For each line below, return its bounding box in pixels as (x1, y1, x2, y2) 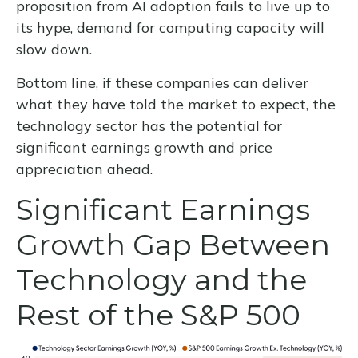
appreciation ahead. (16, 160, 153, 179)
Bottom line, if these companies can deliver (16, 74, 308, 93)
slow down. (16, 40, 92, 59)
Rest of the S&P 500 (15, 297, 300, 333)
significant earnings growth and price (16, 138, 272, 157)
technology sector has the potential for (16, 117, 282, 136)
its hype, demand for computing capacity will (16, 18, 324, 38)
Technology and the (15, 262, 307, 298)
